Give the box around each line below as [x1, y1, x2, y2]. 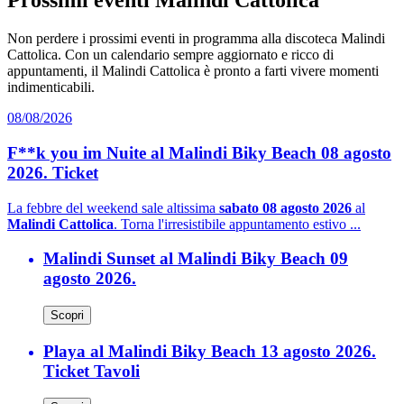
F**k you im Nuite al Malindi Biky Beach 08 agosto [7, 142, 391, 162]
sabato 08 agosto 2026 [219, 199, 352, 216]
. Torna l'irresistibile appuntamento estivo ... [114, 216, 361, 232]
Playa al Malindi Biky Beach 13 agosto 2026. [43, 341, 376, 361]
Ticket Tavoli [43, 361, 140, 381]
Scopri [50, 308, 84, 322]
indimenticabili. [7, 79, 95, 96]
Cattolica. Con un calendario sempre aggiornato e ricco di [7, 47, 334, 63]
